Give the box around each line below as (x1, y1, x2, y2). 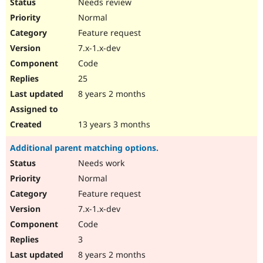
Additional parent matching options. (10, 142, 159, 154)
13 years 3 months (76, 119, 150, 130)
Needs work (76, 157, 124, 169)
